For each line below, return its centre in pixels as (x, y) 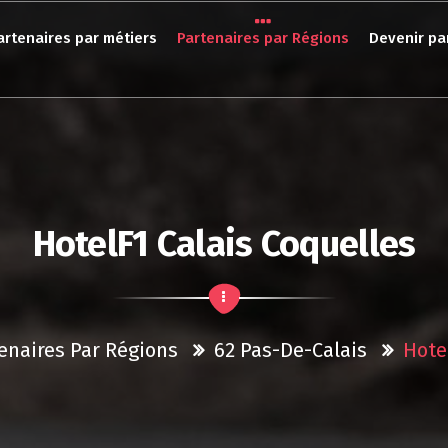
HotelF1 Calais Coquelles (224, 244)
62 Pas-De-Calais (290, 350)
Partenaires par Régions (262, 37)
